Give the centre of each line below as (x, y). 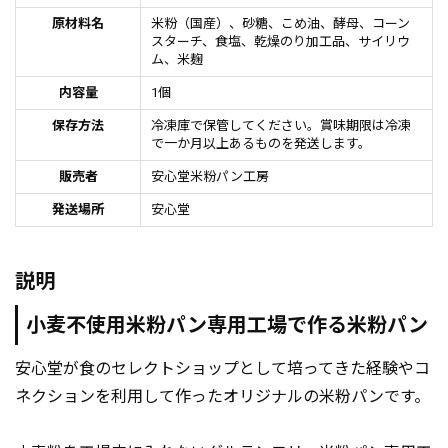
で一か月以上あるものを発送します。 (261, 144)
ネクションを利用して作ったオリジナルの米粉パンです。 (222, 397)
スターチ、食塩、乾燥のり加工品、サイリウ (280, 42)
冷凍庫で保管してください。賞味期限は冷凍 (281, 126)
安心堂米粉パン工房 (210, 177)
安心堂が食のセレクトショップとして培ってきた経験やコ (222, 369)
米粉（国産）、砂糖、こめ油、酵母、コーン (280, 24)
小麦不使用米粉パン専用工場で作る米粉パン (227, 325)
